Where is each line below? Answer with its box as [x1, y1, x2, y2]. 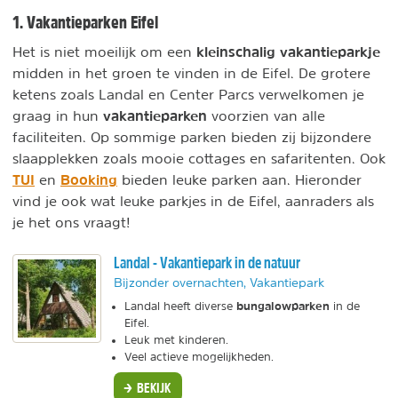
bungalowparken [236, 298, 333, 313]
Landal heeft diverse [124, 300, 236, 312]
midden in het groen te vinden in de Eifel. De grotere [12, 66, 370, 80]
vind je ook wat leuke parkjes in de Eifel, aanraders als [12, 194, 374, 208]
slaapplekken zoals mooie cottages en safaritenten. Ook [12, 151, 386, 165]
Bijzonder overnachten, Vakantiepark [114, 276, 324, 289]
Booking [60, 171, 117, 188]
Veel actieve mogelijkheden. [124, 351, 274, 362]
